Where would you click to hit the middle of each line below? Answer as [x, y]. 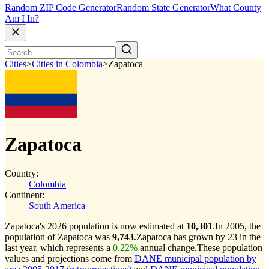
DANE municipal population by [195, 258]
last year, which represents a [59, 248]
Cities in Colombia [67, 64]
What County [236, 8]
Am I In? [22, 19]
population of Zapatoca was [59, 237]
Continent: [25, 195]
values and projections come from [70, 258]
